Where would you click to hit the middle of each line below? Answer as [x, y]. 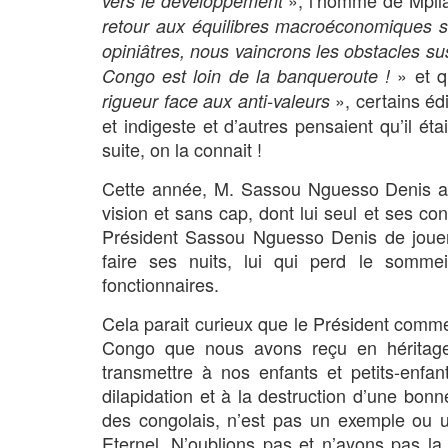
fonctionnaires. [160, 283]
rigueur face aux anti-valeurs [216, 100]
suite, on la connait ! [182, 148]
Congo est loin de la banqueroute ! [246, 75]
